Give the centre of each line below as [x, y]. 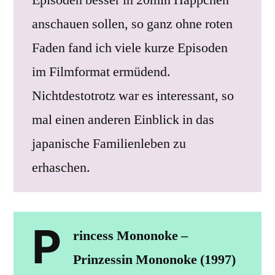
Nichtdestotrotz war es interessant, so [133, 95]
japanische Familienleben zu [109, 143]
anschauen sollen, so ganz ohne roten [132, 24]
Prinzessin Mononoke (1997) [154, 259]
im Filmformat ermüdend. [101, 72]
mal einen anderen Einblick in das [123, 119]
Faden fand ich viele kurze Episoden [130, 48]
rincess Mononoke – [130, 235]
